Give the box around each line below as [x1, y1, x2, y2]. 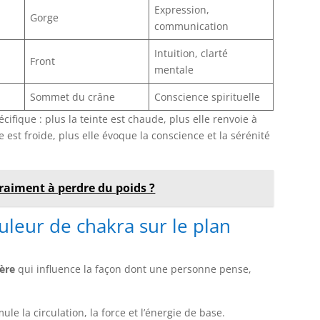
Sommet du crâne [30, 89, 116, 104]
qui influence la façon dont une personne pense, [15, 261, 252, 276]
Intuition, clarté [154, 46, 229, 60]
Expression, [154, 2, 210, 16]
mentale [154, 62, 194, 76]
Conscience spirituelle [154, 89, 261, 104]
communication [154, 19, 229, 33]
